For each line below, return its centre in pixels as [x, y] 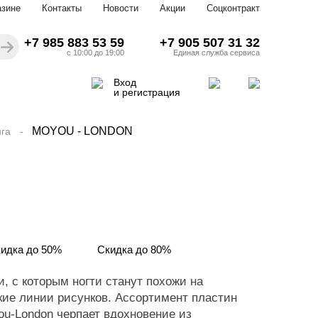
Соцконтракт [233, 8]
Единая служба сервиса [216, 53]
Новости [121, 8]
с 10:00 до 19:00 [95, 53]
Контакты [62, 8]
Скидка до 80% [134, 250]
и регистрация [147, 92]
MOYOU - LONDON [82, 131]
